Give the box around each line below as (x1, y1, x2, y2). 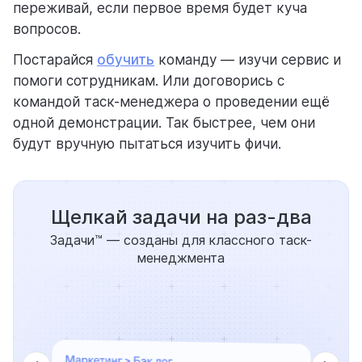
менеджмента (137, 250, 225, 267)
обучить (97, 52, 154, 69)
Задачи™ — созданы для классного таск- (50, 232, 312, 249)
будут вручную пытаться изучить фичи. (13, 136, 281, 153)
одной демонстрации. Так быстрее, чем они (13, 115, 315, 132)
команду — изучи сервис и (154, 52, 341, 69)
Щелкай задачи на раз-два (50, 205, 312, 229)
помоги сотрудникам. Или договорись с (13, 73, 284, 90)
